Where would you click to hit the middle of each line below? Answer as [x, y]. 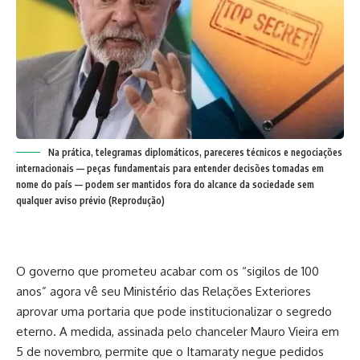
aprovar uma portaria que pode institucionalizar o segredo [174, 311]
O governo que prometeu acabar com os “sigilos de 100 [168, 271]
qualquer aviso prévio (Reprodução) [90, 200]
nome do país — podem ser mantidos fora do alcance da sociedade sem [165, 184]
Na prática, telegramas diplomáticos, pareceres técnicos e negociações [195, 152]
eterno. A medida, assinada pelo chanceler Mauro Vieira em [178, 331]
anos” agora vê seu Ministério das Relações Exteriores [164, 291]
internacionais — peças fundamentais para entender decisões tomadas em [170, 168]
